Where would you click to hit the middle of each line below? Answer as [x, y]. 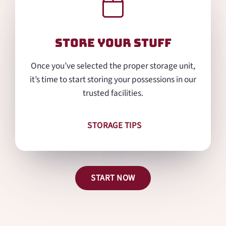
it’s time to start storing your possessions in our [113, 79]
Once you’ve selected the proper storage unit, [113, 66]
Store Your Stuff [113, 43]
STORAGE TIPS [115, 126]
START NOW [113, 178]
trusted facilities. [113, 93]
